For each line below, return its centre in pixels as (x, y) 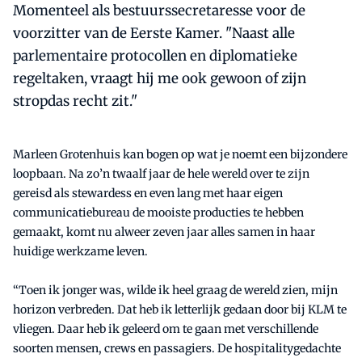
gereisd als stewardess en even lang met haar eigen (148, 194)
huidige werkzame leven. (80, 252)
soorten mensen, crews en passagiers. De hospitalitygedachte (177, 349)
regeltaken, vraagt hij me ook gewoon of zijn (160, 79)
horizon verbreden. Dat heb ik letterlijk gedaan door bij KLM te (180, 310)
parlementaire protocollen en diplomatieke (155, 56)
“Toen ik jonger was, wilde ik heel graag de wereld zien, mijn (175, 290)
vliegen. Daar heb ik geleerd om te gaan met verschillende (166, 329)
